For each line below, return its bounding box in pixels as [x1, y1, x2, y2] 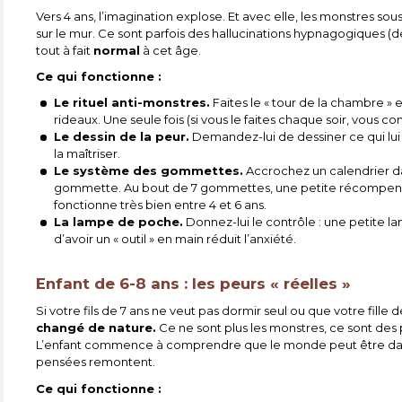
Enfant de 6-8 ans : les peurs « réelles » [36, 275, 352, 293]
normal [93, 42, 141, 57]
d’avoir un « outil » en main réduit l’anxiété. [54, 232, 297, 247]
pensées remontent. [36, 354, 156, 370]
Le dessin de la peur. [54, 129, 190, 144]
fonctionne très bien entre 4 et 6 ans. [54, 197, 267, 213]
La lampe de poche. [54, 214, 184, 230]
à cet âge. [140, 42, 202, 57]
